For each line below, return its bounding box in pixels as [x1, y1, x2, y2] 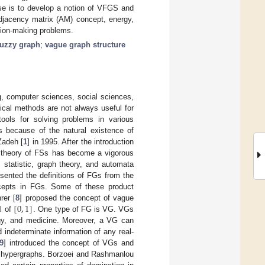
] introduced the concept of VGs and [4, 238, 134, 247]
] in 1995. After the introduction [27, 137, 134, 146]
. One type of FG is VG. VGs [33, 204, 134, 214]
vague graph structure [45, 40, 125, 49]
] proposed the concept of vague [20, 193, 134, 202]
